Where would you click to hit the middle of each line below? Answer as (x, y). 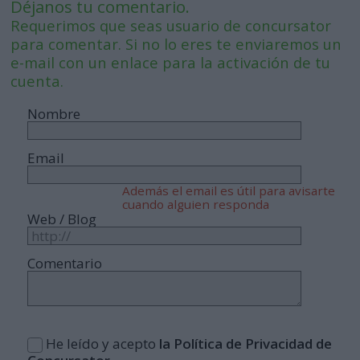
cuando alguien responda (195, 205)
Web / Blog (62, 219)
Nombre (54, 114)
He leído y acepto (103, 344)
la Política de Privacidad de (246, 344)
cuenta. (37, 80)
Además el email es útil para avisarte (228, 191)
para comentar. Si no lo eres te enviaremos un (176, 43)
